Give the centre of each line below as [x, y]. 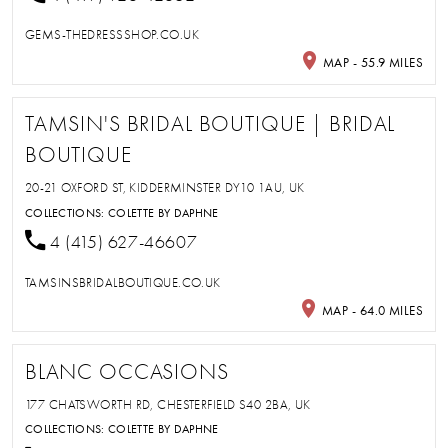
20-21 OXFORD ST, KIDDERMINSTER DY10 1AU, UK [164, 187]
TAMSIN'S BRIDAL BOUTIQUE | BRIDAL [210, 124]
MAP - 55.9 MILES [371, 62]
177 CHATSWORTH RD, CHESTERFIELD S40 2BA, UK [167, 404]
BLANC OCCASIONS [126, 372]
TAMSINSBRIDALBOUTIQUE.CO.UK [122, 283]
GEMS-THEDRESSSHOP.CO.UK [112, 35]
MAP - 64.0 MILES [371, 310]
